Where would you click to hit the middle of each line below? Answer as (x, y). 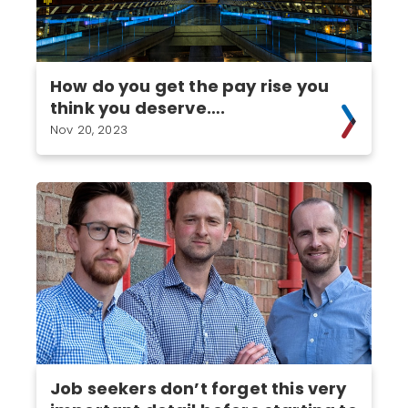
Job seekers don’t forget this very (199, 388)
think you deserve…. (138, 108)
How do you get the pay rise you (190, 86)
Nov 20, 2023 (89, 130)
